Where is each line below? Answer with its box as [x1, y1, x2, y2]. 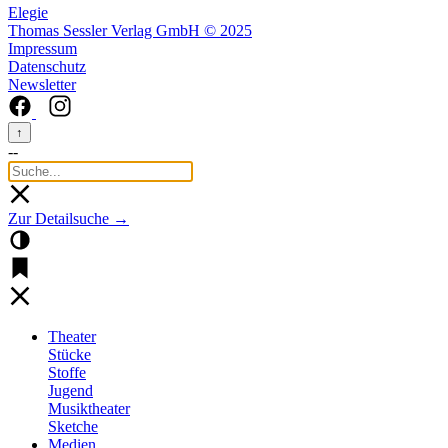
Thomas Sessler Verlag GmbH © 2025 [8, 21, 252, 39]
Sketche [48, 417, 98, 435]
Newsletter [8, 75, 76, 93]
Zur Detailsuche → [8, 209, 129, 227]
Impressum [8, 39, 77, 57]
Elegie [8, 3, 48, 21]
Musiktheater [48, 399, 130, 417]
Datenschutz [8, 57, 86, 75]
